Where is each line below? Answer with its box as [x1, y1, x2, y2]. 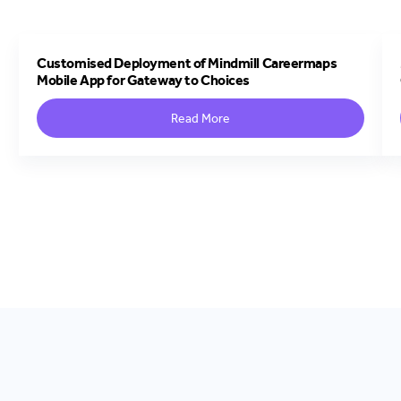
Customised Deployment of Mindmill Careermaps [37, 55, 337, 73]
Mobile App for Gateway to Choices [37, 72, 250, 90]
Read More [171, 111, 230, 126]
